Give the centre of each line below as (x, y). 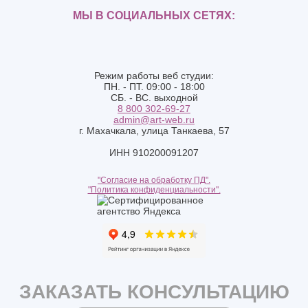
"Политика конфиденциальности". (154, 189)
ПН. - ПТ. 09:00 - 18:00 (154, 86)
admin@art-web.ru (154, 119)
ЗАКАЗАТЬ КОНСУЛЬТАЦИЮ (154, 291)
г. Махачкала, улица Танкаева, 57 (154, 130)
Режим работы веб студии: (154, 75)
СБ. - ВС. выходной (154, 97)
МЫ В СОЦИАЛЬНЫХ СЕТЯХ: (154, 15)
